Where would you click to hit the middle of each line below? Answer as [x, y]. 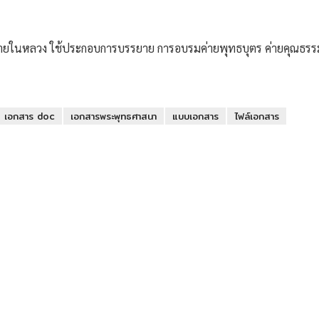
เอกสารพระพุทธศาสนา [114, 116]
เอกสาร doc [30, 116]
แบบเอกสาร [195, 116]
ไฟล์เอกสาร [257, 116]
